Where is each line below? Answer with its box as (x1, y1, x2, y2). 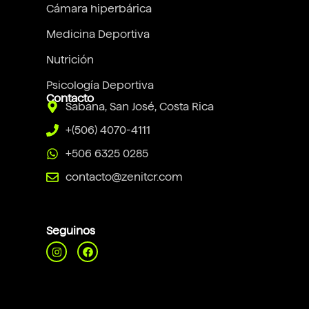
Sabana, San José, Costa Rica (65, 101, 214, 113)
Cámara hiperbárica (46, 3, 152, 15)
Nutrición (46, 54, 94, 66)
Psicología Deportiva (46, 79, 154, 92)
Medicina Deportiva (46, 28, 150, 41)
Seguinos (46, 225, 96, 237)
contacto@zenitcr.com (65, 171, 183, 183)
